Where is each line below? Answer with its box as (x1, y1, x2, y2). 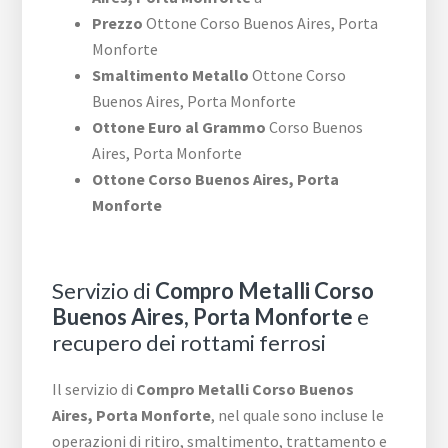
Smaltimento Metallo (92, 65, 250, 86)
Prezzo (92, 13, 144, 34)
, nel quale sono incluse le (211, 405, 385, 426)
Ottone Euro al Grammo (92, 117, 267, 138)
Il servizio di (52, 379, 137, 400)
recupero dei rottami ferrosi (52, 329, 327, 357)
